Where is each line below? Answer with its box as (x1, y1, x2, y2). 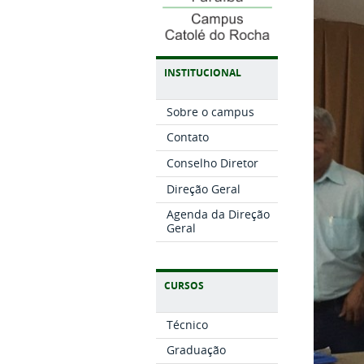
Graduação (166, 342, 226, 358)
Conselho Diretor (166, 155, 258, 171)
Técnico (166, 316, 208, 332)
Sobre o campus (166, 103, 254, 119)
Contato (166, 129, 209, 145)
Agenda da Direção (166, 206, 270, 223)
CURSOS (164, 278, 204, 292)
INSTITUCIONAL (164, 65, 241, 80)
